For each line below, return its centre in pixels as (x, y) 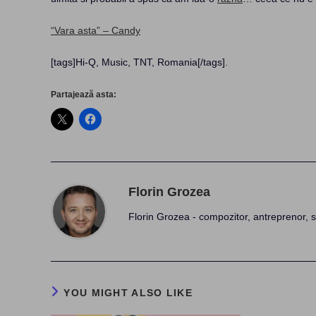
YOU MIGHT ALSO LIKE (128, 293)
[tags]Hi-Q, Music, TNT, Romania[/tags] (138, 62)
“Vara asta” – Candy (96, 30)
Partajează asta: (84, 95)
